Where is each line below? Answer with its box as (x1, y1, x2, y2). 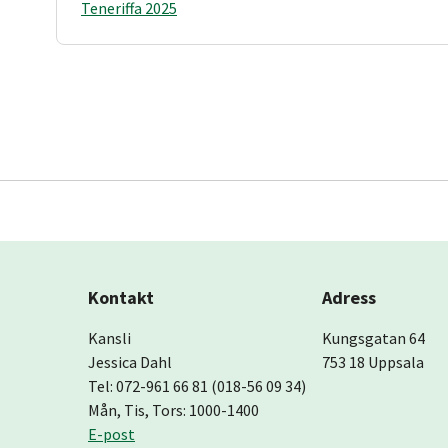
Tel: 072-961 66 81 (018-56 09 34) (88, 376, 306, 397)
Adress (321, 286, 376, 310)
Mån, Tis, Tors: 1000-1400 (88, 400, 259, 421)
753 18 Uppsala (321, 352, 424, 373)
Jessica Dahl (88, 352, 172, 373)
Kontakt (88, 286, 154, 310)
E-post (88, 424, 135, 445)
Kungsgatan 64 (321, 328, 425, 349)
